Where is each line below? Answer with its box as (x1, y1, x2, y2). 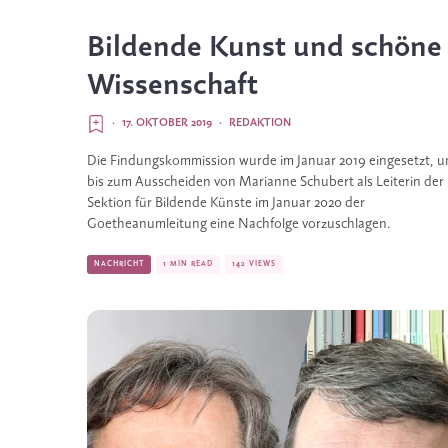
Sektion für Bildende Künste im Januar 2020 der (87, 196, 365, 211)
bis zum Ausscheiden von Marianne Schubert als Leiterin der (87, 175, 444, 190)
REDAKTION (229, 117, 291, 129)
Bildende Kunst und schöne (87, 32, 442, 64)
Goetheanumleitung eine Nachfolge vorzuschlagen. (87, 217, 391, 232)
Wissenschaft (87, 70, 258, 102)
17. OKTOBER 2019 (122, 117, 212, 129)
